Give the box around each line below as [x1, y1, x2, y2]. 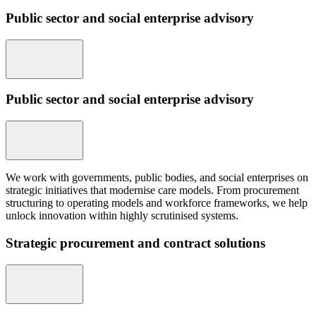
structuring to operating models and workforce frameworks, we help [6, 197, 308, 209]
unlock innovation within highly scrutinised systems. [6, 209, 238, 222]
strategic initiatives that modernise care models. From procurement [6, 184, 299, 197]
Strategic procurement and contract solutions [6, 235, 265, 250]
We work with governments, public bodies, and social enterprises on [6, 171, 308, 184]
